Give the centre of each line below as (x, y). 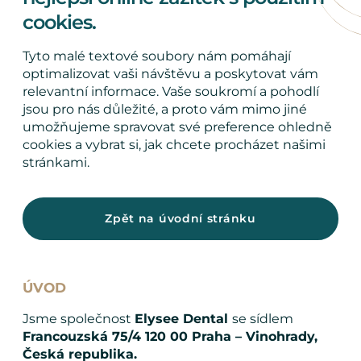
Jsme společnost (79, 318)
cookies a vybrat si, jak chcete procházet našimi (174, 144)
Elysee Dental (183, 318)
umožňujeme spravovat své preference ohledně (177, 127)
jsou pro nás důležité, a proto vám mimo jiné (165, 109)
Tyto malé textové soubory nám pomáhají (157, 56)
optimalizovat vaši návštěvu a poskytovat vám (170, 73)
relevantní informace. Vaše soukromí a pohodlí (171, 91)
